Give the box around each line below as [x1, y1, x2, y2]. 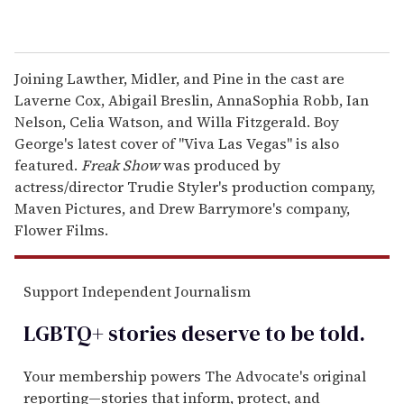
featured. [14, 154, 81, 175]
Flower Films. [14, 219, 108, 240]
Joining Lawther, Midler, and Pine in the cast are [14, 68, 344, 88]
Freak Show [81, 154, 160, 175]
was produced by [160, 154, 280, 175]
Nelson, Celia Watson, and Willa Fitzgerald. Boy [14, 111, 339, 132]
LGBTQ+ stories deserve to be [23, 317, 315, 348]
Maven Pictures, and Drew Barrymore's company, [14, 197, 350, 218]
